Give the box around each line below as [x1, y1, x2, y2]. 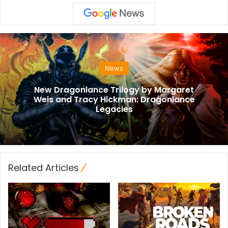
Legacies [95, 103, 133, 116]
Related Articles [8, 161, 79, 174]
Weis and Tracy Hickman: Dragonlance [33, 94, 195, 106]
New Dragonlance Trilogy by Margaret [34, 84, 194, 96]
